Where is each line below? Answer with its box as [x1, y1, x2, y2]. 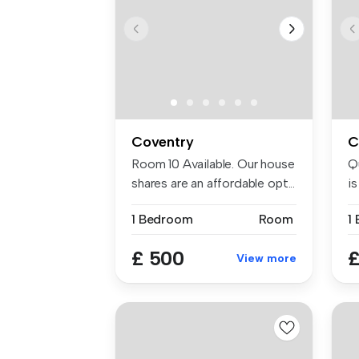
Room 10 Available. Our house [131, 155, 295, 171]
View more [236, 251, 296, 265]
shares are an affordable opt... [131, 175, 296, 191]
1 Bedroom [131, 211, 193, 227]
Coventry [131, 132, 194, 151]
